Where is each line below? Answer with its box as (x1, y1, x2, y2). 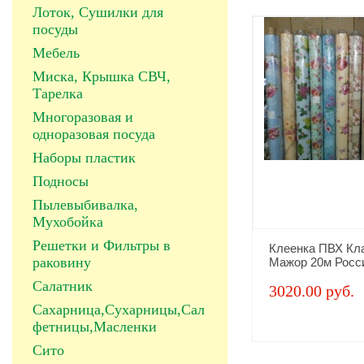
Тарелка (32, 85, 83, 102)
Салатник (32, 278, 93, 294)
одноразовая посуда (32, 126, 155, 142)
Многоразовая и (32, 109, 133, 125)
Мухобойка (32, 214, 103, 230)
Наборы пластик (32, 149, 136, 166)
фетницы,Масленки (32, 318, 157, 335)
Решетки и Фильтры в (32, 237, 171, 253)
